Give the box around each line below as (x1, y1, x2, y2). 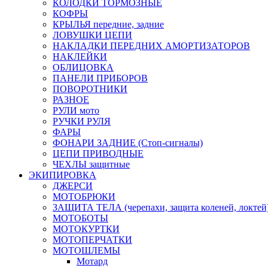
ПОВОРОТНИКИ (53, 84, 127, 95)
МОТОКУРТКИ (53, 224, 120, 234)
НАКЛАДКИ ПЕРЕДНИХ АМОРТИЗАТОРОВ (53, 41, 250, 51)
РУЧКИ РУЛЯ (53, 116, 111, 127)
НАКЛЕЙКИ (53, 51, 107, 62)
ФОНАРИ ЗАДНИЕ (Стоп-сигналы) (53, 138, 203, 148)
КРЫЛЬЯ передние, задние (53, 19, 164, 30)
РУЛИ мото (53, 105, 99, 116)
